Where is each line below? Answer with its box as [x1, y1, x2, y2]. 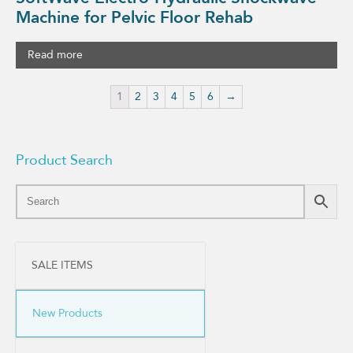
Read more [28, 46, 83, 62]
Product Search [16, 150, 113, 170]
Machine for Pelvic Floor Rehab [16, 6, 253, 30]
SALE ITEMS [32, 257, 93, 273]
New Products [32, 305, 102, 321]
